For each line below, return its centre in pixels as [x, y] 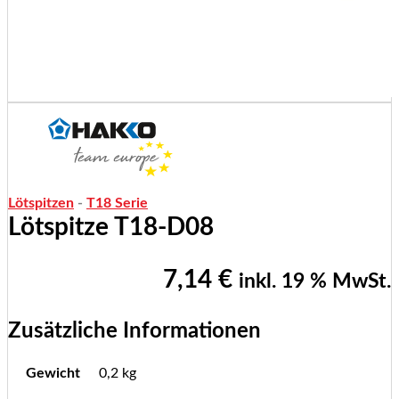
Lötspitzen [41, 204]
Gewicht [53, 374]
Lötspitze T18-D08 [111, 228]
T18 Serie [117, 204]
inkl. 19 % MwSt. [315, 282]
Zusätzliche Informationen [134, 332]
